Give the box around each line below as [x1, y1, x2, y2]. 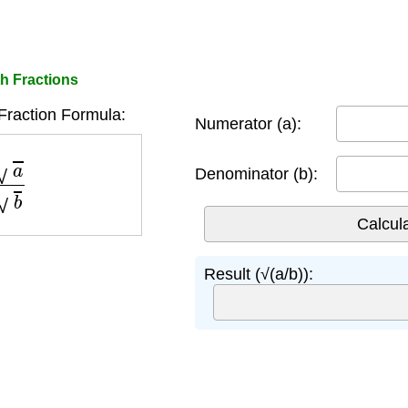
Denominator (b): [195, 164, 318, 183]
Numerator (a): [195, 114, 301, 133]
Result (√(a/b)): [204, 265, 313, 283]
